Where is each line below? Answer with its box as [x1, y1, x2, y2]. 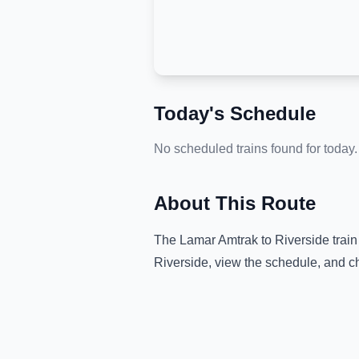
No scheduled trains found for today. [154, 142, 357, 155]
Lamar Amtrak [179, 233, 258, 247]
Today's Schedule [154, 103, 316, 124]
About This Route [154, 192, 316, 214]
